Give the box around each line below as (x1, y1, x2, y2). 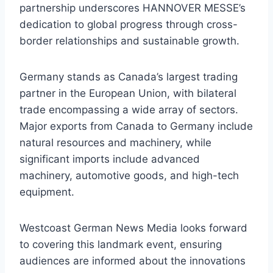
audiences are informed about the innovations (19, 255, 246, 268)
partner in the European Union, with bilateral (19, 87, 236, 100)
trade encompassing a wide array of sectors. (19, 104, 238, 116)
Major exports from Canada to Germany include (19, 120, 253, 133)
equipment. (19, 186, 74, 199)
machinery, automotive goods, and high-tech (19, 169, 239, 182)
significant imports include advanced (19, 153, 200, 166)
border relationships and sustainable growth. (19, 35, 239, 48)
